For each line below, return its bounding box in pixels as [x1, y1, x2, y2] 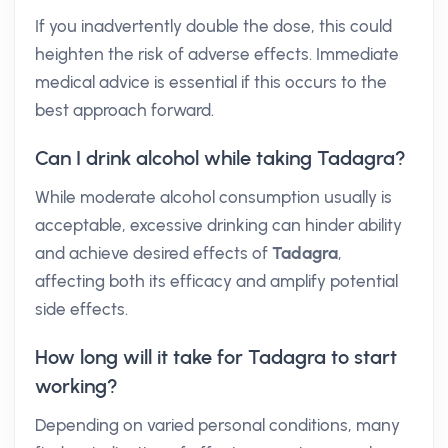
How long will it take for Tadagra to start [35, 345, 397, 369]
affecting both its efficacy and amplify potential [35, 271, 398, 291]
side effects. [35, 299, 128, 319]
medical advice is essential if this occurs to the [35, 72, 387, 92]
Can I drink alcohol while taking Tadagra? [35, 146, 406, 170]
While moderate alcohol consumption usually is [35, 187, 392, 207]
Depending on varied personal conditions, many [35, 415, 400, 435]
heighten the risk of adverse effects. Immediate [35, 44, 399, 64]
